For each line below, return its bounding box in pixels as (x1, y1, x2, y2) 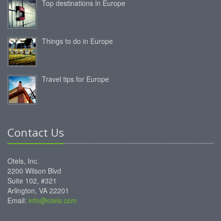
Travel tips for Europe (42, 74, 109, 84)
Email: (7, 195, 29, 206)
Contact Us (7, 125, 64, 140)
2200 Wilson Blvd (7, 166, 61, 176)
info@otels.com (29, 195, 77, 206)
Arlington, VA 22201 (7, 185, 69, 196)
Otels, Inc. (7, 156, 39, 166)
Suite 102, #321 (7, 176, 57, 186)
